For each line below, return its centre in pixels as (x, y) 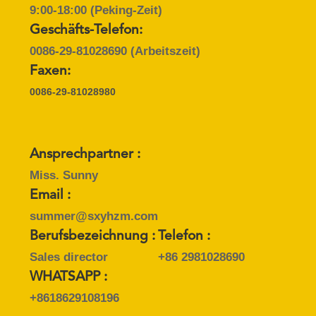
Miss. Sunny (63, 175)
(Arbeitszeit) (163, 51)
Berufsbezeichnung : (92, 236)
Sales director (68, 257)
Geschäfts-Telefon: (86, 30)
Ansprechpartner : (85, 154)
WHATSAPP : (68, 277)
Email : (50, 195)
